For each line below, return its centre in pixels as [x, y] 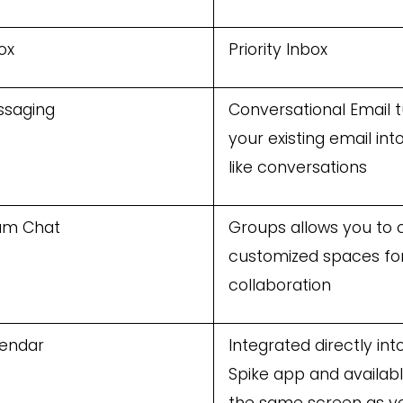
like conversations [298, 168]
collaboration [280, 286]
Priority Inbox [278, 50]
